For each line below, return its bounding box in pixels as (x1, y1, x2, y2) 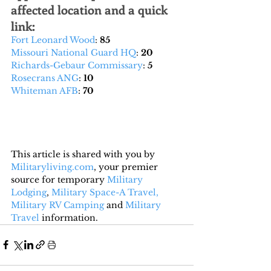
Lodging (11, 186, 47, 198)
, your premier (94, 161, 160, 172)
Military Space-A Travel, (51, 186, 158, 198)
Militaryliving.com (11, 161, 94, 172)
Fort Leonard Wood (11, 34, 95, 45)
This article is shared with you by (11, 148, 157, 160)
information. (39, 212, 98, 223)
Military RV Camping (11, 199, 104, 211)
